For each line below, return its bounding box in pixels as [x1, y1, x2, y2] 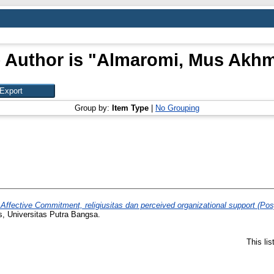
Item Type [112, 103, 149, 113]
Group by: [75, 103, 112, 113]
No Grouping [155, 103, 199, 113]
